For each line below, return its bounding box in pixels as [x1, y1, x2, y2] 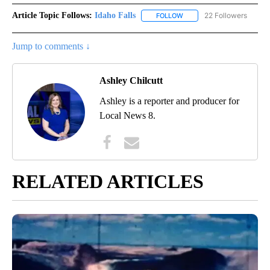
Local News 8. [99, 110, 155, 121]
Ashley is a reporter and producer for [99, 96, 239, 107]
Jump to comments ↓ [12, 41, 90, 52]
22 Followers [204, 11, 247, 20]
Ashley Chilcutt [99, 75, 163, 86]
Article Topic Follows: [12, 11, 92, 20]
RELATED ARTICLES [12, 171, 204, 193]
